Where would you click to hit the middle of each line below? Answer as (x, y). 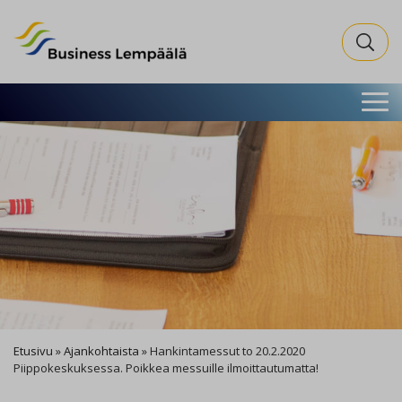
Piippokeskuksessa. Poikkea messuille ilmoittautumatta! (166, 368)
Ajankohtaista (101, 351)
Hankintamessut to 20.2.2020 (227, 351)
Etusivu (33, 351)
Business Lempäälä (78, 31)
